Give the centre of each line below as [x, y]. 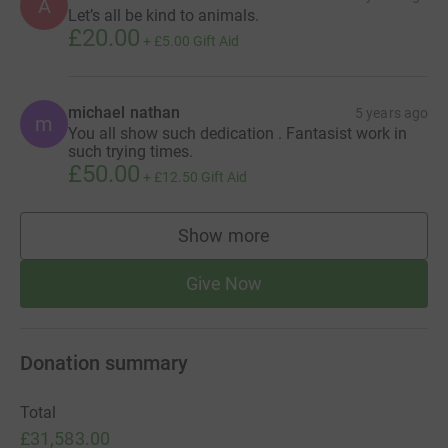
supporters [267, 245]
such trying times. [130, 151]
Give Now [224, 283]
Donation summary [104, 362]
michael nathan [124, 112]
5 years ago [391, 112]
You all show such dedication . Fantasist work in [237, 133]
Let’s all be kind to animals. [163, 15]
